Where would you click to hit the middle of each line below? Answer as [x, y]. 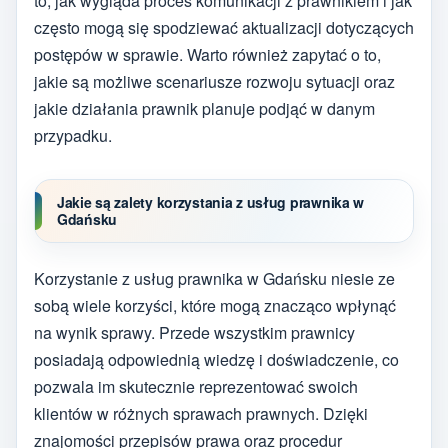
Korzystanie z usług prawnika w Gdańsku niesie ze [214, 278]
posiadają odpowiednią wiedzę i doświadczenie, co [216, 359]
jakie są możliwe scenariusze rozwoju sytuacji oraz [214, 82]
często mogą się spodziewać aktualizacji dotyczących [224, 28]
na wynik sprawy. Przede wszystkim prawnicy [194, 332]
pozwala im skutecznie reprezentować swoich [196, 386]
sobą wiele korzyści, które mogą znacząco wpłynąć [215, 305]
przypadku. [73, 136]
